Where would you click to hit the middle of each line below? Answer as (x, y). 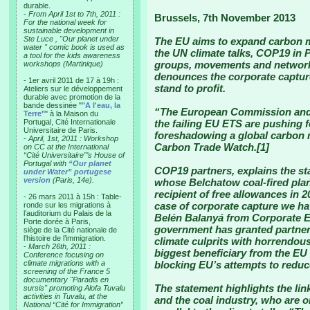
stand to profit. (190, 88)
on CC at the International (66, 147)
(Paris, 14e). (72, 180)
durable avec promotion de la (72, 97)
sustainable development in (69, 30)
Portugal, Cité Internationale (70, 122)
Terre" (34, 113)
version (37, 180)
